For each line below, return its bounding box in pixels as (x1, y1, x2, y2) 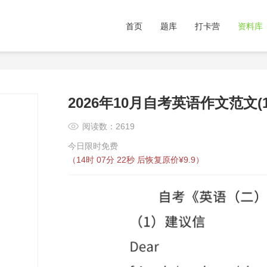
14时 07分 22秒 (76, 155, 137, 164)
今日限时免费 (68, 141, 118, 151)
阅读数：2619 (82, 122, 135, 131)
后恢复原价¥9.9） (137, 155, 204, 164)
